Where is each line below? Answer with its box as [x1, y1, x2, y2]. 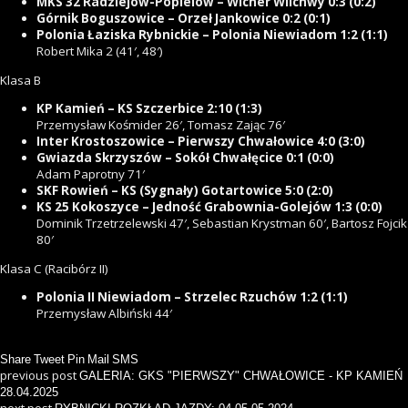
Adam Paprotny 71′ [36, 166, 145, 183]
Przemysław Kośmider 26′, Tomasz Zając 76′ [36, 117, 285, 134]
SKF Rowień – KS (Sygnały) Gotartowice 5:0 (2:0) [36, 182, 333, 199]
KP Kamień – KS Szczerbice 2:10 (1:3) [36, 100, 262, 117]
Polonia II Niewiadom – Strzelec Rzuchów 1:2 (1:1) [36, 289, 348, 306]
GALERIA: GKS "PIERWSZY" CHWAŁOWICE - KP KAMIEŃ [79, 368, 403, 382]
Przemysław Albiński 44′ [36, 305, 172, 322]
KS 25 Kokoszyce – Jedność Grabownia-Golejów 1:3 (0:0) [36, 199, 382, 216]
